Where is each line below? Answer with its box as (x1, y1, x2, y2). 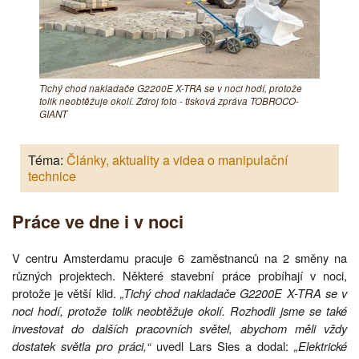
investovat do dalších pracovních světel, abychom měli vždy (12, 319, 347, 337)
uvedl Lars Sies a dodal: (156, 337, 294, 354)
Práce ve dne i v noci (12, 208, 184, 235)
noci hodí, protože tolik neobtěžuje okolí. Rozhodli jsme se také (12, 301, 347, 319)
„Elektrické (294, 337, 347, 354)
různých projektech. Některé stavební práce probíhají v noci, (12, 266, 347, 284)
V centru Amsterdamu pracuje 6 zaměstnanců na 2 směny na (12, 248, 347, 266)
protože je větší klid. (12, 284, 120, 301)
